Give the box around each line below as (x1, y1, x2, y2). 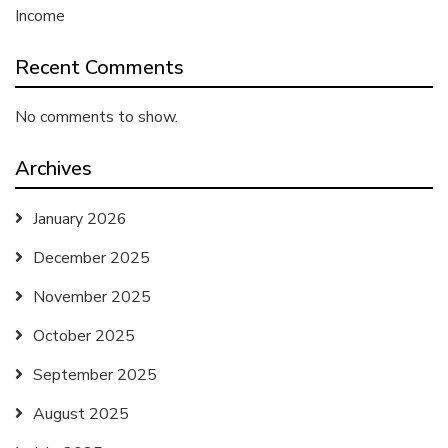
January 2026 (33, 208, 127, 230)
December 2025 (33, 247, 150, 269)
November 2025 (33, 286, 151, 308)
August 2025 (33, 403, 129, 425)
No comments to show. (15, 106, 178, 128)
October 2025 (33, 325, 135, 347)
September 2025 (33, 364, 157, 386)
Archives (15, 155, 92, 182)
